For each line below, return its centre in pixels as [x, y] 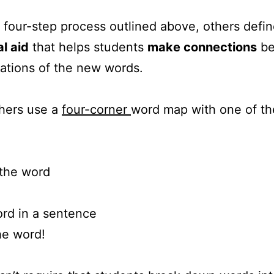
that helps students [88, 47]
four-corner [96, 109]
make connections [202, 47]
